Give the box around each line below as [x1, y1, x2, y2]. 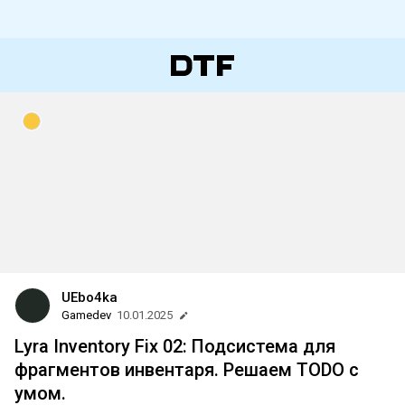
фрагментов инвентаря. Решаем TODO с [14, 359, 359, 381]
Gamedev [61, 308, 111, 322]
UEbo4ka [61, 289, 118, 306]
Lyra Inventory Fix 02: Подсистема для [14, 335, 335, 357]
